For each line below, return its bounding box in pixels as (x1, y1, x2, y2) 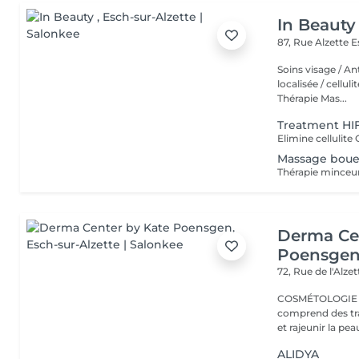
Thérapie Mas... (277, 92, 348, 104)
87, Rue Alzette (277, 36, 352, 48)
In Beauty (277, 15, 357, 34)
